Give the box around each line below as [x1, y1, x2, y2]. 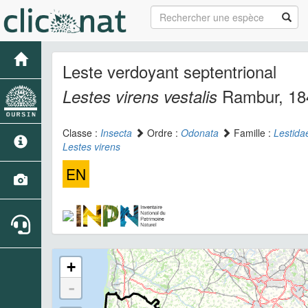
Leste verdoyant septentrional [63, 59, 276, 83]
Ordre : [144, 126, 181, 140]
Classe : [63, 126, 100, 140]
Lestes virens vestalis [63, 85, 217, 108]
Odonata [181, 126, 219, 140]
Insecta [100, 126, 132, 140]
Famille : [231, 126, 274, 140]
